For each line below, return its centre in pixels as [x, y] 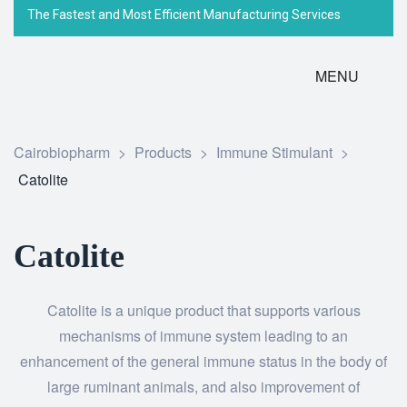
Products [163, 152]
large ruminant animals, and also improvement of [203, 387]
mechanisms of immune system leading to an [203, 336]
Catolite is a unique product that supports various [203, 310]
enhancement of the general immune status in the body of [203, 361]
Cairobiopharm [62, 152]
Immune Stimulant [274, 152]
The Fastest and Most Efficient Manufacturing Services [184, 14]
